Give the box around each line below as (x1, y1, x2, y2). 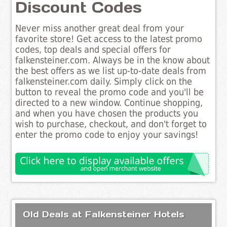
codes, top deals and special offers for (15, 45, 171, 55)
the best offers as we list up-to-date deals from (15, 66, 207, 77)
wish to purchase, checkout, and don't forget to (15, 119, 207, 130)
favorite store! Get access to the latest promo (15, 34, 203, 45)
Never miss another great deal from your (15, 23, 184, 34)
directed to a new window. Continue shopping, (15, 98, 203, 108)
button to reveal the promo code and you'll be (15, 87, 204, 98)
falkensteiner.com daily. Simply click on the (15, 77, 193, 87)
